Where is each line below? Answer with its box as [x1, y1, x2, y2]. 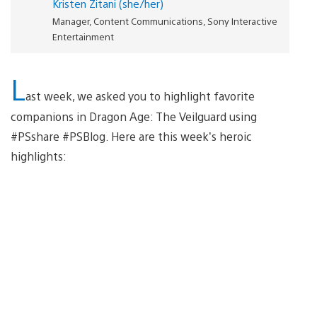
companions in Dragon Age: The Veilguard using [11, 108, 257, 124]
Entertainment [52, 30, 115, 42]
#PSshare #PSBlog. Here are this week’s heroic [11, 128, 252, 144]
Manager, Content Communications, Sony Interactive [52, 14, 278, 27]
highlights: [11, 148, 67, 163]
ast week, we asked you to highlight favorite [25, 88, 255, 103]
